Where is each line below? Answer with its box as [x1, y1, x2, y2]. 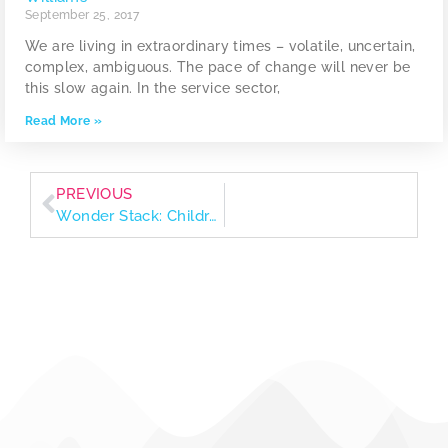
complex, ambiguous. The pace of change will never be [25, 58, 411, 75]
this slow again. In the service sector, [25, 79, 281, 96]
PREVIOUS [56, 184, 133, 203]
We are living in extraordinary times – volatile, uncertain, [25, 37, 416, 54]
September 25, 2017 [25, 7, 140, 22]
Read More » [25, 113, 103, 128]
